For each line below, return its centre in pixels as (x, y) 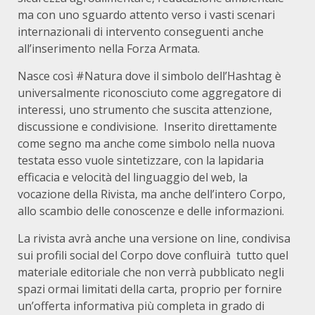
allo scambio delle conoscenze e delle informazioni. (151, 211)
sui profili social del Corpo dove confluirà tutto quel (153, 255)
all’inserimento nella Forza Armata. (109, 49)
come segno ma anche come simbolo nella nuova (146, 143)
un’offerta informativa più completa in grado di (141, 306)
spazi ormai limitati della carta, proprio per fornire (150, 289)
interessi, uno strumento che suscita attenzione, (145, 110)
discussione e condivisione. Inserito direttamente (147, 127)
